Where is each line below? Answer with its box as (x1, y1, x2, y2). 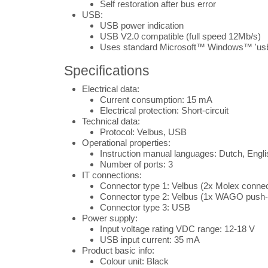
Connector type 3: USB (100, 202, 190, 212)
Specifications (64, 63, 150, 78)
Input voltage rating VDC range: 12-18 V (100, 224, 255, 234)
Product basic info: (82, 245, 154, 255)
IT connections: (82, 170, 142, 180)
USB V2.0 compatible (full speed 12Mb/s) (100, 31, 261, 41)
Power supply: (82, 213, 138, 223)
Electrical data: (82, 84, 139, 94)
